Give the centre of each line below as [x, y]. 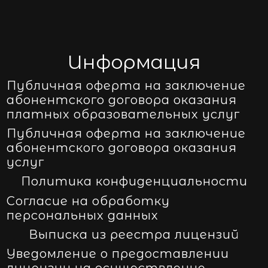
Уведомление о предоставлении [118, 253]
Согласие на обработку [89, 201]
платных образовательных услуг [124, 115]
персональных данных [83, 215]
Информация [134, 62]
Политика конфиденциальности [134, 182]
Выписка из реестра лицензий [134, 234]
